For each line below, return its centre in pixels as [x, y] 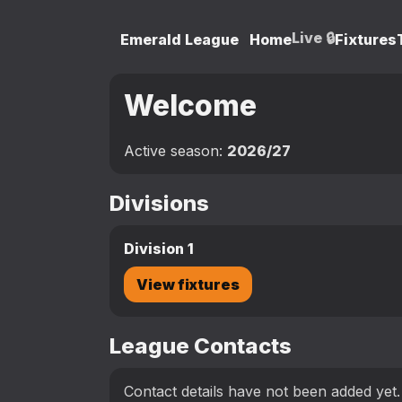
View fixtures [188, 285]
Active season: [175, 151]
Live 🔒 [313, 37]
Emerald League [179, 39]
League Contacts [201, 346]
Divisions [159, 204]
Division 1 [159, 249]
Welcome [190, 105]
